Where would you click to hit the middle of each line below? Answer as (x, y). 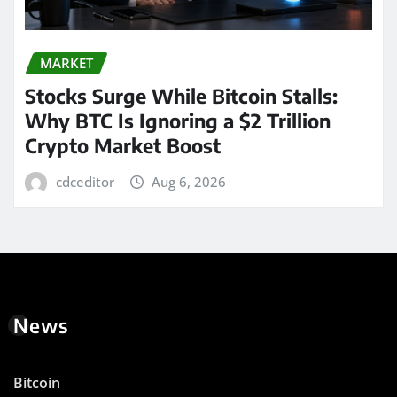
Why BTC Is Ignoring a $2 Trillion (178, 120)
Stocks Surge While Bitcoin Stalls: (181, 95)
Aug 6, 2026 (189, 181)
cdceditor (85, 181)
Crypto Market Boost (123, 145)
